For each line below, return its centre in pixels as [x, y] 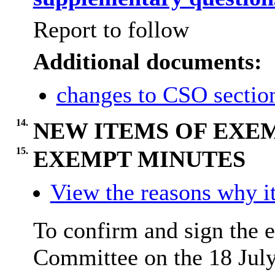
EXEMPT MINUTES [139, 159]
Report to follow [111, 30]
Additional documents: [147, 62]
